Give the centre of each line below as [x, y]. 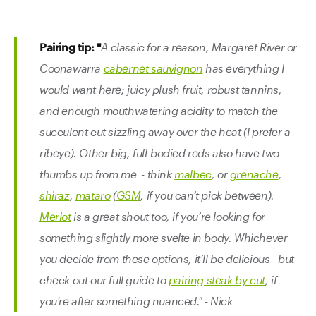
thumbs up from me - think [107, 174]
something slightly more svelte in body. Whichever [164, 237]
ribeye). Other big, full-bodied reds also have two [160, 153]
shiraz [55, 195]
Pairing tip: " [71, 47]
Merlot [55, 216]
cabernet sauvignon [153, 68]
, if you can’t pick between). [207, 195]
